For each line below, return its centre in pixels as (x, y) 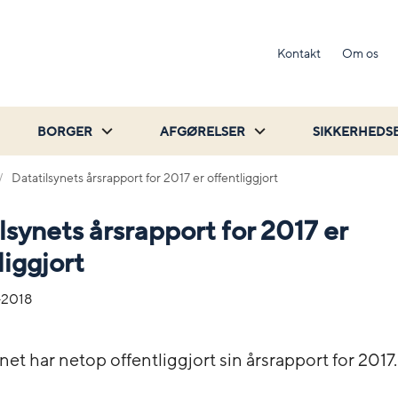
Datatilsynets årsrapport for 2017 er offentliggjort (145, 178)
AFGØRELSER (203, 131)
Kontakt (299, 53)
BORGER (65, 131)
